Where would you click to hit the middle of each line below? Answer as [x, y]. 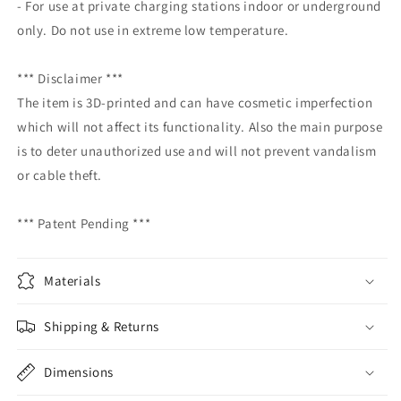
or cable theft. [60, 175]
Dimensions [79, 371]
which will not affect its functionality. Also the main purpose [200, 126]
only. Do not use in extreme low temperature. [153, 30]
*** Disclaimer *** [70, 78]
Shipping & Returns [102, 326]
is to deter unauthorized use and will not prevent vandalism [197, 150]
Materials [73, 280]
